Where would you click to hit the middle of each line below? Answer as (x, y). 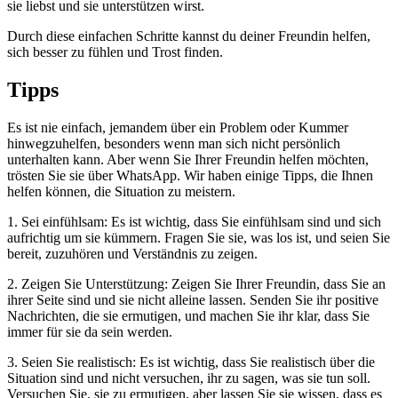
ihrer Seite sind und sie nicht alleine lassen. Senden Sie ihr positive (193, 299)
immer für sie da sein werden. (90, 331)
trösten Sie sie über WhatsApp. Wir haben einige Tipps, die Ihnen (190, 175)
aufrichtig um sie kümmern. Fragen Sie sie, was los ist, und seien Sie (199, 237)
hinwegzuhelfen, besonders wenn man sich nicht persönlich (174, 143)
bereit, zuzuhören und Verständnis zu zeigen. (132, 253)
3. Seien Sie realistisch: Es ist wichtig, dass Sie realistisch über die (191, 362)
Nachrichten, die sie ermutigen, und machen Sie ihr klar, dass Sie (188, 315)
